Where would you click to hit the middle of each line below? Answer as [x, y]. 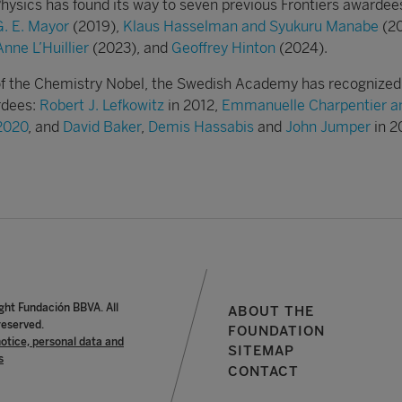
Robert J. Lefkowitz [102, 105]
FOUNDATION [276, 331]
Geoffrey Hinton [223, 48]
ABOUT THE [271, 311]
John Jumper [328, 127]
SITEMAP [261, 351]
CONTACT [263, 371]
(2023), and [130, 48]
